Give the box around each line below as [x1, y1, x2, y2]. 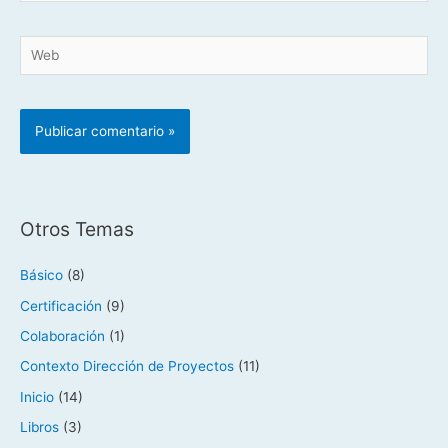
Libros [20, 419, 59, 436]
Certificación [20, 297, 102, 314]
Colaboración [20, 328, 105, 345]
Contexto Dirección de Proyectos [20, 358, 234, 375]
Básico [20, 267, 63, 284]
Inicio [20, 388, 54, 405]
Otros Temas [20, 217, 134, 242]
